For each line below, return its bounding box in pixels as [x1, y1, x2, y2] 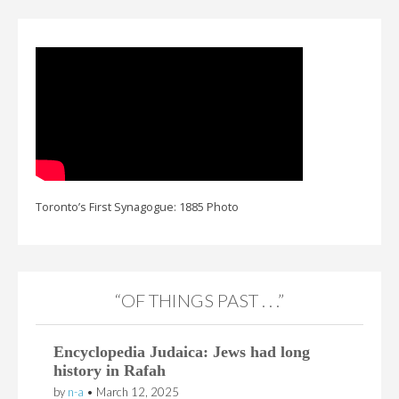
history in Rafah [53, 362, 166, 380]
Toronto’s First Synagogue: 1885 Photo [36, 199, 239, 215]
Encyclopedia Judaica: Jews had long [53, 343, 310, 362]
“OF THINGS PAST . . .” [115, 289, 284, 312]
